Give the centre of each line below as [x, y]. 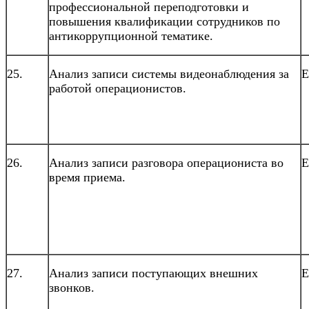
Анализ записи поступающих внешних [153, 273]
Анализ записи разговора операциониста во [166, 162]
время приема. [87, 177]
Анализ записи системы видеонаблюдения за [169, 73]
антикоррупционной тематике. [131, 36]
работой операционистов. [118, 88]
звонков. [72, 287]
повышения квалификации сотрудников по [165, 21]
